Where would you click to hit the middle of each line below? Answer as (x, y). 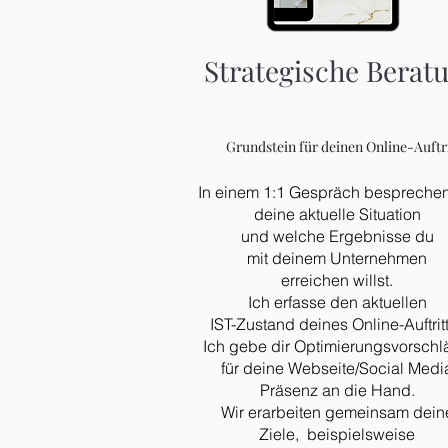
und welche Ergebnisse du (337, 236)
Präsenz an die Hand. (337, 390)
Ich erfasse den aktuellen (337, 302)
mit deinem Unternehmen (337, 258)
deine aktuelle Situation (337, 214)
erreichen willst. (337, 280)
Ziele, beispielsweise (337, 434)
